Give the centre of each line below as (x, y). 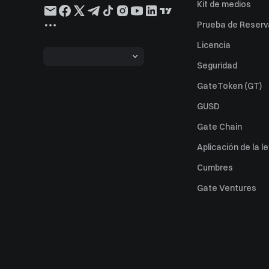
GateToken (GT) (229, 86)
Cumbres (215, 168)
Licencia (214, 45)
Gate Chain (219, 127)
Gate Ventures (227, 188)
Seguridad (217, 65)
